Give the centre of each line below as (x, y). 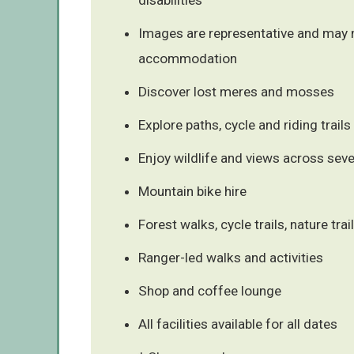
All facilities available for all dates (238, 324)
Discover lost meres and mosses (236, 91)
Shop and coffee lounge (210, 290)
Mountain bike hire (192, 191)
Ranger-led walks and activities (231, 257)
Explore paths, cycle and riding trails (245, 124)
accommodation (188, 58)
